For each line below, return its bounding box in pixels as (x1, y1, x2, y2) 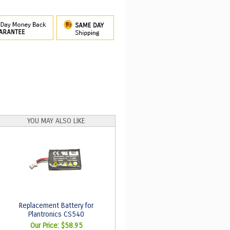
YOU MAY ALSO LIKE (27, 117, 85, 125)
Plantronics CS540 (28, 210, 84, 219)
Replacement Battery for (19, 201, 93, 210)
